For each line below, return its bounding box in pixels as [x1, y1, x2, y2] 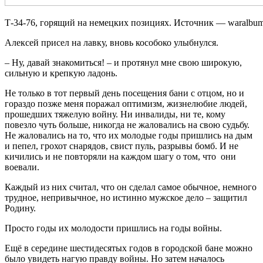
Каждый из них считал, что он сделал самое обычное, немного [5, 181, 257, 192]
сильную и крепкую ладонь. [5, 68, 117, 78]
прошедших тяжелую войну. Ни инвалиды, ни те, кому [5, 109, 225, 119]
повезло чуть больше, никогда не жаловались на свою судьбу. [5, 119, 249, 130]
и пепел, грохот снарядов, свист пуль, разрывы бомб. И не [5, 140, 238, 151]
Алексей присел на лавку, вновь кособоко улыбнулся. [5, 37, 218, 48]
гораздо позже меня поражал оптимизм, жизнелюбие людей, [5, 98, 247, 109]
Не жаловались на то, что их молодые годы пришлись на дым [5, 130, 252, 140]
